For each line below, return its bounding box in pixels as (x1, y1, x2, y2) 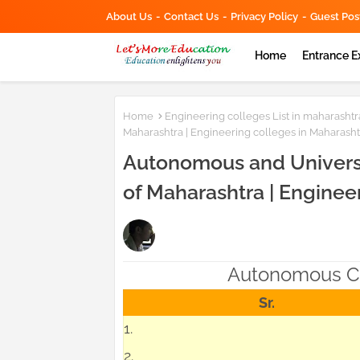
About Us (106, 10, 152, 22)
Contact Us (164, 10, 219, 22)
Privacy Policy (231, 10, 298, 22)
